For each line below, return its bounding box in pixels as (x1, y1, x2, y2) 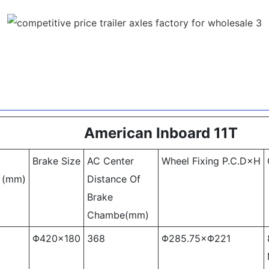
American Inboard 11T (83, 124, 238, 142)
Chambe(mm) (86, 208, 155, 221)
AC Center (86, 154, 134, 167)
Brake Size (32, 154, 80, 167)
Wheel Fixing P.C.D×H (161, 154, 261, 167)
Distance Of (86, 172, 141, 185)
